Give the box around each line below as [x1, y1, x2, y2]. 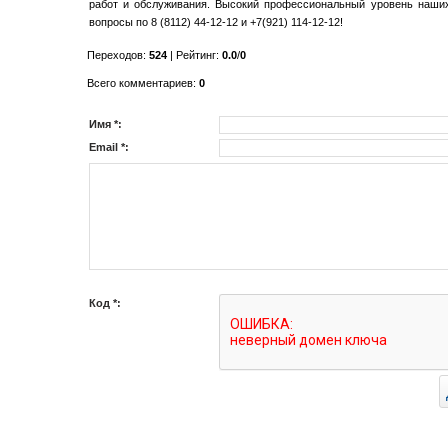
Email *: [89, 141, 129, 153]
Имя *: [89, 118, 122, 130]
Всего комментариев [87, 77, 193, 89]
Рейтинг [176, 49, 216, 61]
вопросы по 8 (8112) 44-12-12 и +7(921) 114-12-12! [89, 16, 343, 28]
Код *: [89, 297, 121, 309]
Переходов [87, 49, 143, 61]
